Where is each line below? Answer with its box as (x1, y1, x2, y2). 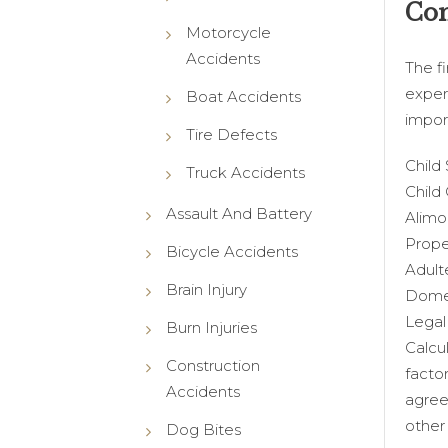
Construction (165, 355, 260, 375)
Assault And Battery (165, 203, 312, 223)
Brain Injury (165, 279, 247, 299)
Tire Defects (185, 124, 277, 144)
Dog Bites (165, 419, 241, 439)
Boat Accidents (185, 86, 301, 106)
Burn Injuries (165, 317, 257, 337)
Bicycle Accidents (165, 241, 298, 261)
